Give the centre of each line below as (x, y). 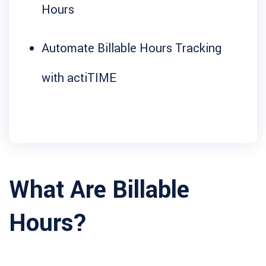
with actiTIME (79, 77)
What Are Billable (99, 189)
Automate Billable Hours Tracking (132, 48)
